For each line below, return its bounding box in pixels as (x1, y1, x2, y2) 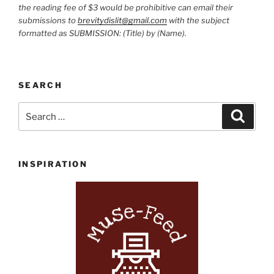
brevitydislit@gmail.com (78, 15, 167, 26)
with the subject (167, 15, 229, 26)
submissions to (18, 15, 78, 26)
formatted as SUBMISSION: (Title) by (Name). (18, 28, 187, 39)
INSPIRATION (18, 159, 87, 169)
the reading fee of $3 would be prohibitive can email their (18, 2, 233, 13)
